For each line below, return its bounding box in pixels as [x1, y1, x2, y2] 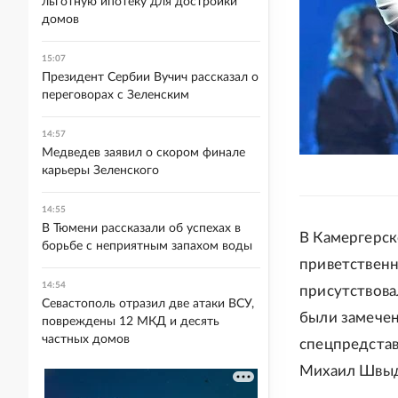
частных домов [42, 333, 130, 346]
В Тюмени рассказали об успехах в [42, 222, 241, 235]
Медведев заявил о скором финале [42, 147, 245, 159]
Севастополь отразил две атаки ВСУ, [42, 298, 254, 310]
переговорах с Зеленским [42, 89, 189, 101]
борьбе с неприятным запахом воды [42, 240, 252, 252]
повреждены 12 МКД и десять [42, 315, 219, 328]
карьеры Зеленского [42, 164, 159, 177]
